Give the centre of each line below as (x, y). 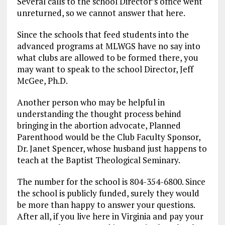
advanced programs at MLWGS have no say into (108, 46)
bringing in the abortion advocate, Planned (99, 125)
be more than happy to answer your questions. (106, 205)
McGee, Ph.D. (42, 81)
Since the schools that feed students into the (103, 34)
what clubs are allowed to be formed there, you (107, 58)
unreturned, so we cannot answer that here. (101, 13)
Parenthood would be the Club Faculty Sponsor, (108, 137)
